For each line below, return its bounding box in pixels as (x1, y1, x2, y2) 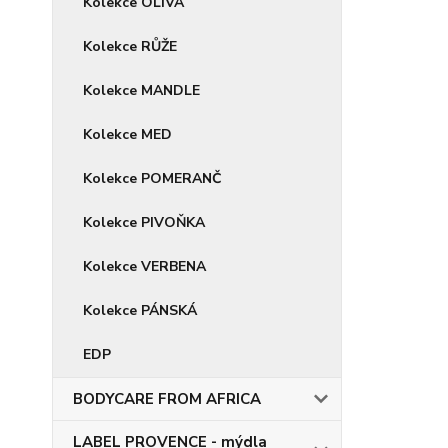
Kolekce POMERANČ (83, 169, 222, 188)
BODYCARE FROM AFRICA (73, 389, 261, 409)
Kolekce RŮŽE (83, 37, 177, 56)
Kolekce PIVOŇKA (83, 213, 205, 232)
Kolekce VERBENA (83, 257, 206, 276)
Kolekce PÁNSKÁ (83, 301, 197, 320)
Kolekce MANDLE (83, 81, 200, 100)
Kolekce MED (83, 125, 172, 144)
